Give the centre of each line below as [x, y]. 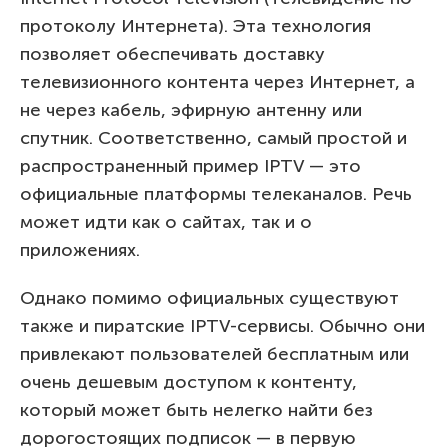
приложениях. [80, 249]
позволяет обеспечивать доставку [172, 53]
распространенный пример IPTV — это [190, 165]
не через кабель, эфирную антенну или [191, 109]
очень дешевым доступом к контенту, [188, 381]
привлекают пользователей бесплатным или [214, 353]
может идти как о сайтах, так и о [166, 221]
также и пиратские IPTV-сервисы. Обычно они [222, 325]
